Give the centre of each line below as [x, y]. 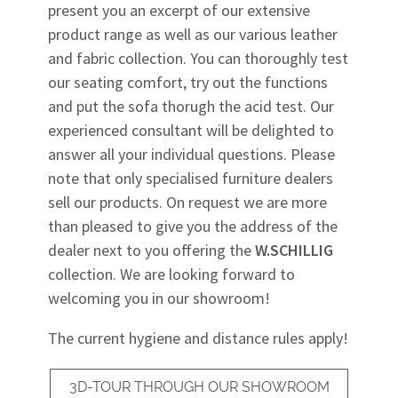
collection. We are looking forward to [171, 274]
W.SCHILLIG [294, 250]
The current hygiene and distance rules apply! [198, 338]
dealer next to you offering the [151, 250]
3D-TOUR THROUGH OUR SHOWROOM [199, 387]
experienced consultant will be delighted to [191, 130]
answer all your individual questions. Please [191, 154]
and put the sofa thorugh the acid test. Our [191, 106]
